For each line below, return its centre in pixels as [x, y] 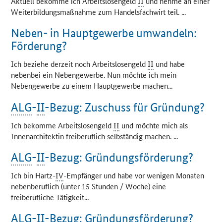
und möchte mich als [154, 125]
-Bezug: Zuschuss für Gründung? [125, 107]
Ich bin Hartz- [33, 175]
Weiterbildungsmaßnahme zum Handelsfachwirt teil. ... [99, 12]
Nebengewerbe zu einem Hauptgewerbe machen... [92, 86]
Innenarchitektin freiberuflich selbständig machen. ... [95, 136]
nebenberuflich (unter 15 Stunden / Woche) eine [89, 186]
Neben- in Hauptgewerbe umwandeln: [104, 33]
